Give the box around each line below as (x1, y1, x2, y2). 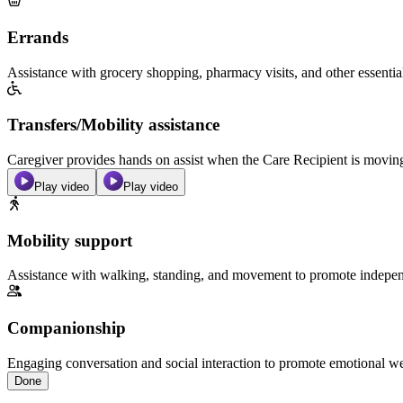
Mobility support (7, 230, 132, 250)
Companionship (7, 318, 126, 338)
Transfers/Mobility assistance (7, 115, 219, 135)
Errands (7, 27, 68, 47)
